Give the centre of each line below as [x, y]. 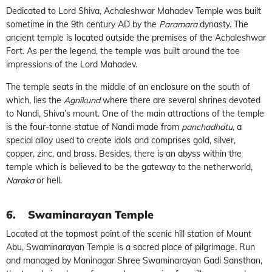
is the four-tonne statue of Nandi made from [94, 127]
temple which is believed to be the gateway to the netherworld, [129, 167]
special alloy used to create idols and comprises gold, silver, [121, 140]
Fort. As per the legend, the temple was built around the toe [123, 51]
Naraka [20, 180]
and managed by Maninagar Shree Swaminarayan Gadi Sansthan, [134, 260]
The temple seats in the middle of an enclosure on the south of [128, 87]
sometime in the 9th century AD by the [83, 24]
